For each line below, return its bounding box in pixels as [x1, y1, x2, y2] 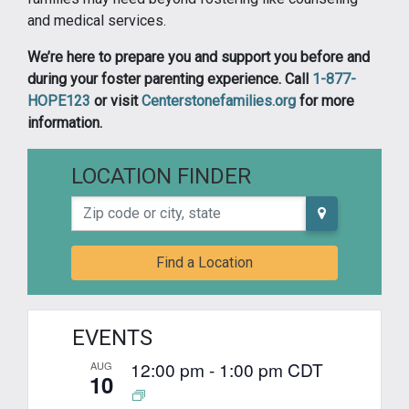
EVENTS [72, 324, 152, 351]
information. [27, 113, 102, 131]
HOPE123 [27, 91, 90, 110]
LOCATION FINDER [71, 163, 251, 189]
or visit [90, 91, 142, 110]
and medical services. [27, 11, 166, 29]
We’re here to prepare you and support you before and [27, 47, 370, 66]
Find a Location [156, 253, 253, 271]
